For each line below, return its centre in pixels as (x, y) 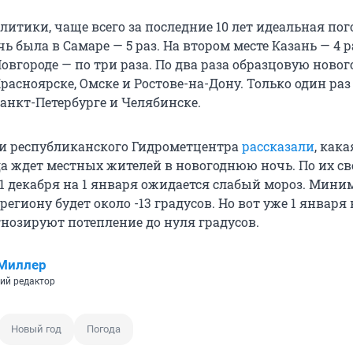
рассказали (278, 147)
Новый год (36, 329)
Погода (104, 329)
